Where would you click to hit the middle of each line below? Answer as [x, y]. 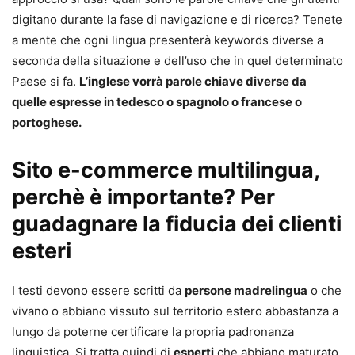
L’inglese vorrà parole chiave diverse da [193, 82]
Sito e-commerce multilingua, [166, 170]
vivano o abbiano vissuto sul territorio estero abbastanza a [175, 311]
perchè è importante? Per [143, 197]
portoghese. [47, 123]
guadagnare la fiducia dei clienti [177, 224]
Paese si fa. [46, 82]
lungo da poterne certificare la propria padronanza [153, 332]
